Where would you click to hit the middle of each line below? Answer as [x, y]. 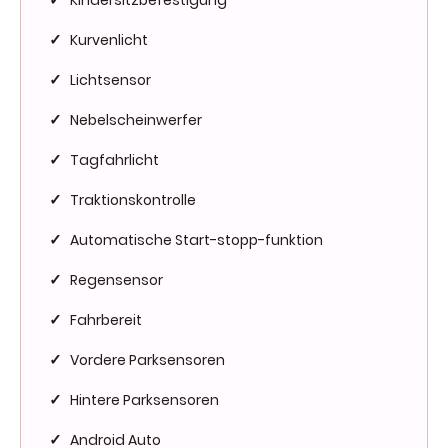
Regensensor [116, 279]
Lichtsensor [110, 79]
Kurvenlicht [109, 39]
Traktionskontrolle [133, 199]
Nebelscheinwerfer [136, 119]
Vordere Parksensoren [147, 359]
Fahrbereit [106, 319]
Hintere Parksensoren [144, 399]
